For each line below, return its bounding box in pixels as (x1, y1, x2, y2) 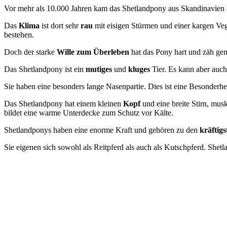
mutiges (86, 64, 112, 73)
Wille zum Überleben (57, 47, 129, 56)
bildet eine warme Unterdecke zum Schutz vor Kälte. (4, 108, 173, 117)
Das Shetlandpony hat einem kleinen (4, 99, 123, 108)
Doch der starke (4, 47, 57, 56)
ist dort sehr (40, 21, 81, 30)
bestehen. (4, 30, 34, 39)
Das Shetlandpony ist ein (4, 64, 86, 73)
